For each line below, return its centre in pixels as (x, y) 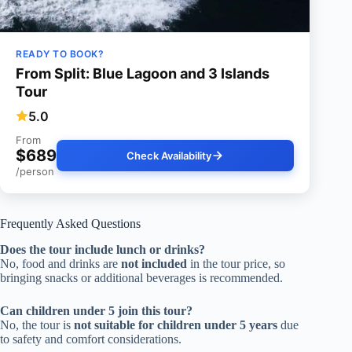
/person (35, 171)
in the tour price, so (236, 263)
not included (154, 263)
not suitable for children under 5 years (176, 324)
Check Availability (169, 155)
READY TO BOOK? (60, 53)
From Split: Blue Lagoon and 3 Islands (143, 73)
